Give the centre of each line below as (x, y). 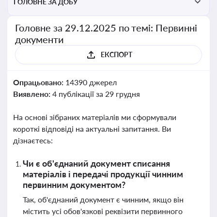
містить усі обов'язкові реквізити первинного (103, 211)
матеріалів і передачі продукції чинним (103, 174)
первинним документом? (74, 185)
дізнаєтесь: (33, 140)
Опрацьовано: (39, 82)
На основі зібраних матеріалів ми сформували (95, 117)
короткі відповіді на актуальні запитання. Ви (92, 129)
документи (39, 39)
